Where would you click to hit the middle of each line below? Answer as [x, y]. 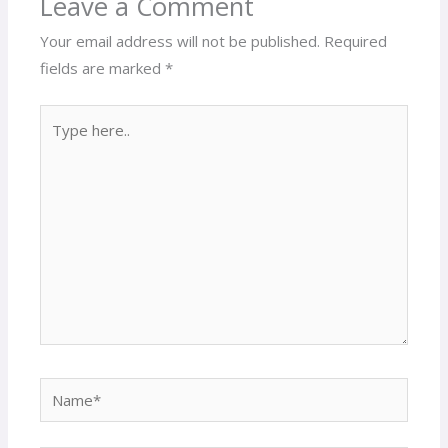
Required [356, 41]
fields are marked [103, 68]
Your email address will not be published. [180, 41]
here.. [58, 143]
